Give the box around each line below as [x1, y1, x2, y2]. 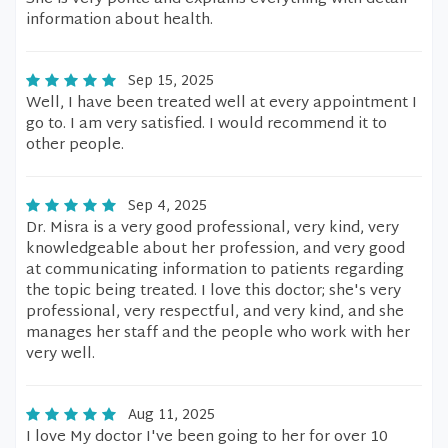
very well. [26, 341, 95, 368]
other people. [26, 132, 124, 159]
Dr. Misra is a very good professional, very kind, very [26, 215, 399, 242]
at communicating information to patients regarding [26, 257, 404, 284]
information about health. [26, 7, 213, 34]
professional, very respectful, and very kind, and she [26, 299, 404, 326]
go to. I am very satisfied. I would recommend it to [26, 111, 387, 138]
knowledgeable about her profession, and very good [26, 236, 405, 263]
